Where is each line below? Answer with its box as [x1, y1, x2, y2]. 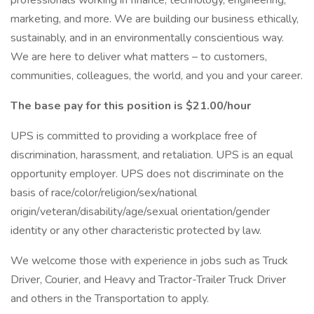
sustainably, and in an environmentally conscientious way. [11, 30, 284, 46]
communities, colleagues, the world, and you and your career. [11, 68, 303, 83]
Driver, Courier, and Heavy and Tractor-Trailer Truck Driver [11, 272, 286, 287]
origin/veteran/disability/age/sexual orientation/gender [11, 204, 270, 219]
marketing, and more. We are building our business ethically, [11, 11, 299, 27]
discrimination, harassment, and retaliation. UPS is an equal [11, 147, 293, 163]
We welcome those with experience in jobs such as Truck [11, 253, 288, 268]
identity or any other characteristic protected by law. [11, 223, 261, 238]
